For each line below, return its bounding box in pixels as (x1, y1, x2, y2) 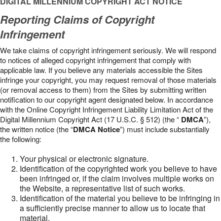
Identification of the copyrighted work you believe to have (20, 163, 217, 174)
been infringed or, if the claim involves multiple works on (20, 173, 214, 184)
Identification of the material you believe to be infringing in (20, 192, 220, 204)
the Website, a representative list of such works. (20, 183, 185, 194)
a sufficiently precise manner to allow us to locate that (20, 202, 205, 214)
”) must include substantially (120, 124, 210, 134)
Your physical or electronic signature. (20, 153, 148, 164)
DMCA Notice (73, 124, 120, 135)
